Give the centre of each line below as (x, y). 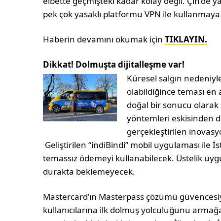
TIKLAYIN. (186, 39)
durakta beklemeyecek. (89, 172)
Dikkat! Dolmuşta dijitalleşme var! (114, 65)
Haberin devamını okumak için (104, 39)
